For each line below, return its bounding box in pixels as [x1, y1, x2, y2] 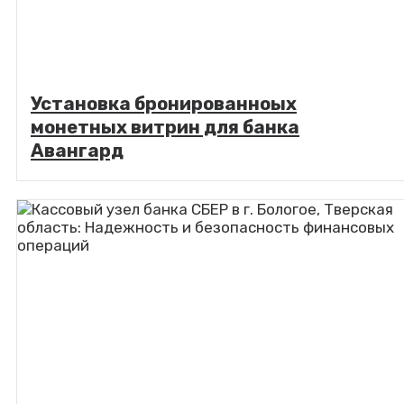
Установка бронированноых [31, 93, 297, 115]
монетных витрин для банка [31, 116, 299, 139]
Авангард [31, 140, 124, 162]
